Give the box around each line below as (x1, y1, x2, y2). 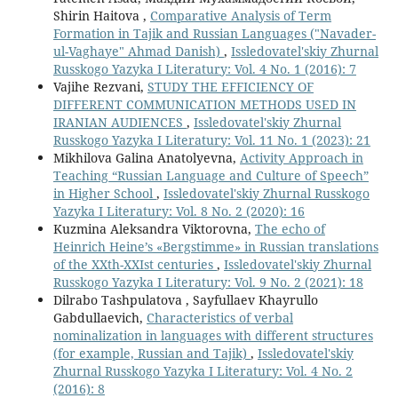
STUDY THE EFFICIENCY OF (147, 78, 314, 96)
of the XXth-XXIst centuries (52, 256, 217, 274)
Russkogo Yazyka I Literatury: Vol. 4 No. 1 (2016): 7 (52, 60, 356, 78)
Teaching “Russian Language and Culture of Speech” (52, 167, 369, 185)
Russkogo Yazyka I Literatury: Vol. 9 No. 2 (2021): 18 (52, 274, 363, 291)
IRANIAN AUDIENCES (52, 114, 187, 131)
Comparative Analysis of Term (149, 7, 331, 25)
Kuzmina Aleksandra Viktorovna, (52, 220, 255, 238)
